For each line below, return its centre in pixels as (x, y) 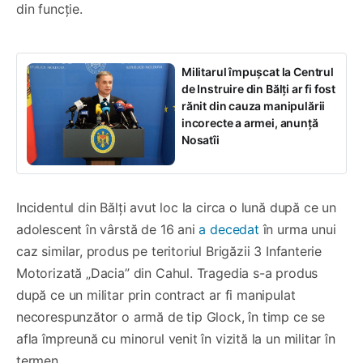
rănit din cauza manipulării (254, 105)
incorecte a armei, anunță (250, 122)
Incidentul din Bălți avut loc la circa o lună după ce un (176, 207)
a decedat (229, 229)
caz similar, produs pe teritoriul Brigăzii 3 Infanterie (169, 251)
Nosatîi (201, 139)
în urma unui (297, 229)
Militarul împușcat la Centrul (258, 71)
